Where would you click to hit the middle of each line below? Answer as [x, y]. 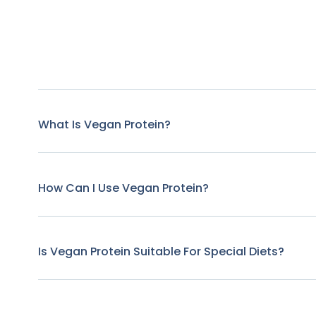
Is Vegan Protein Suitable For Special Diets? [161, 252]
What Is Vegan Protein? [104, 125]
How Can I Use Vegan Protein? [123, 188]
